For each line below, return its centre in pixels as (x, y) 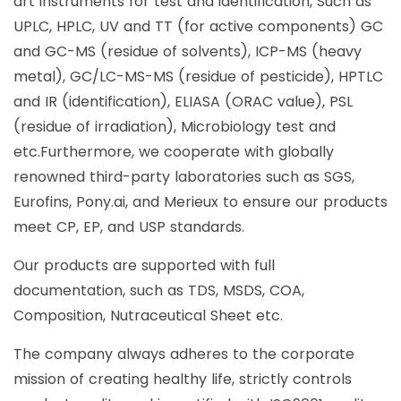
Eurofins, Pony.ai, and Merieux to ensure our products (200, 201)
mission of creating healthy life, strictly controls (183, 379)
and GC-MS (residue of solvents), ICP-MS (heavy (188, 51)
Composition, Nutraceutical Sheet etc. (148, 315)
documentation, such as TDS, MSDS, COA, (159, 290)
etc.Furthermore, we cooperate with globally (174, 151)
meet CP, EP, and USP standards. (129, 226)
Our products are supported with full (144, 265)
